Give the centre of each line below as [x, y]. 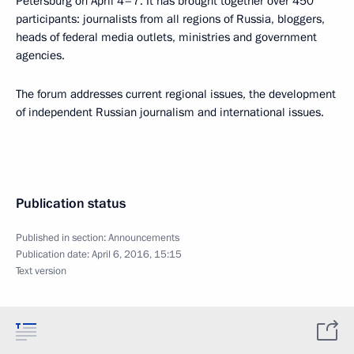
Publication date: [54, 254]
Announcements [144, 238]
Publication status [71, 203]
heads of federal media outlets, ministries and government [166, 37]
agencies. [40, 55]
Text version [41, 271]
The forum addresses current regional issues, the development [176, 94]
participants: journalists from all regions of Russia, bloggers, [170, 19]
